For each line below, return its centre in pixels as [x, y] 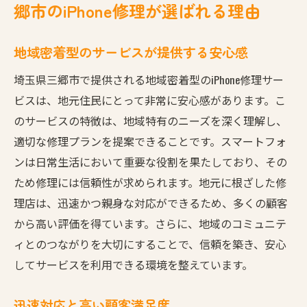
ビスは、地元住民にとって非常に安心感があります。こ [150, 100]
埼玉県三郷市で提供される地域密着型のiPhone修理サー [149, 79]
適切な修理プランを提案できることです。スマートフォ [150, 141]
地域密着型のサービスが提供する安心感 [131, 52]
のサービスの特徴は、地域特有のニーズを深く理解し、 [150, 120]
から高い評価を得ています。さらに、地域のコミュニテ [150, 223]
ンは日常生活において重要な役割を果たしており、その [150, 161]
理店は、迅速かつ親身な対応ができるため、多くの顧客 [151, 202]
